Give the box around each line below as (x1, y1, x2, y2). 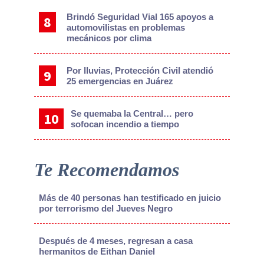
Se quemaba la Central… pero (70, 108, 193, 119)
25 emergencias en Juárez (67, 76, 174, 87)
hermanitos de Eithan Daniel (38, 246, 155, 257)
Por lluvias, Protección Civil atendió (67, 65, 214, 76)
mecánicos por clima (67, 33, 152, 44)
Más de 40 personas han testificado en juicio (38, 193, 221, 203)
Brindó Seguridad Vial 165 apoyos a (67, 12, 214, 22)
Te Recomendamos (34, 159, 179, 181)
